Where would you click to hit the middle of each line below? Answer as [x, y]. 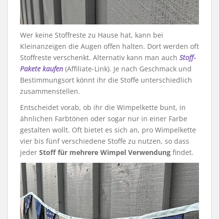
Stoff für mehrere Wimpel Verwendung [105, 153]
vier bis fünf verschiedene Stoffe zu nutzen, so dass [105, 141]
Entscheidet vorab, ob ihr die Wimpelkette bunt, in [103, 108]
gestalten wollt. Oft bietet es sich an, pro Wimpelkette [108, 130]
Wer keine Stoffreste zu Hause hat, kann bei [92, 35]
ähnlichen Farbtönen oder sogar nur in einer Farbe [104, 119]
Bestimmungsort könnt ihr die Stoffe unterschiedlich [106, 80]
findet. [182, 153]
